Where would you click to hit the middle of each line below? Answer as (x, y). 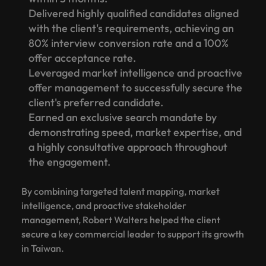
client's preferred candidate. (96, 102)
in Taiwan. (43, 248)
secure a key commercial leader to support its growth (133, 234)
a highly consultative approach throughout (128, 147)
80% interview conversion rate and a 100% (129, 43)
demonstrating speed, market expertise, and (135, 132)
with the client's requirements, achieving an (131, 28)
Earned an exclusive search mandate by (123, 117)
